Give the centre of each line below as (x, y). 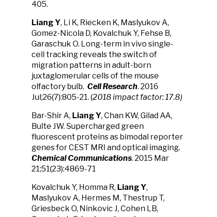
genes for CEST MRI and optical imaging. (106, 147)
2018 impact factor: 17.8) (138, 97)
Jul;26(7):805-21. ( (62, 97)
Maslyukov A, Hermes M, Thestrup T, (98, 198)
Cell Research (112, 86)
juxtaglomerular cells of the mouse (95, 76)
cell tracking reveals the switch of (94, 54)
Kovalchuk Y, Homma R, (74, 187)
